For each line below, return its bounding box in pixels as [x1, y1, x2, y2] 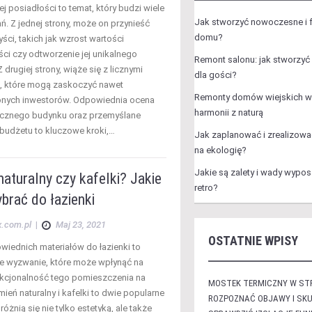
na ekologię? [194, 145, 247, 155]
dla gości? [194, 70, 237, 80]
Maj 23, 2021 [56, 219, 106, 230]
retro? [194, 182, 218, 193]
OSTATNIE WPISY [208, 233, 298, 248]
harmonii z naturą [194, 107, 263, 118]
